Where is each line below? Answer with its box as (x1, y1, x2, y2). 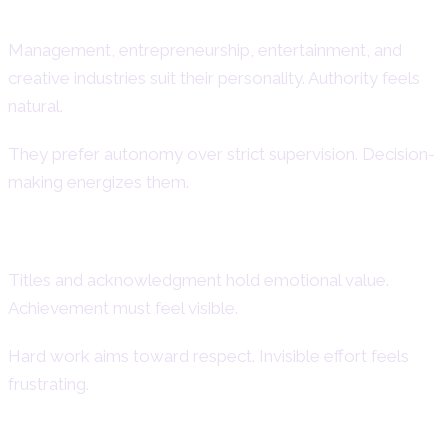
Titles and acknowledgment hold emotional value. (8, 270, 389, 291)
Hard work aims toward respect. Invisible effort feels (8, 346, 409, 367)
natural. (8, 96, 63, 117)
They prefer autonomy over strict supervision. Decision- (8, 144, 435, 165)
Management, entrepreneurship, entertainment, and (8, 40, 402, 61)
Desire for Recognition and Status (8, 224, 375, 254)
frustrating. (8, 374, 89, 395)
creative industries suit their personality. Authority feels (8, 68, 420, 89)
